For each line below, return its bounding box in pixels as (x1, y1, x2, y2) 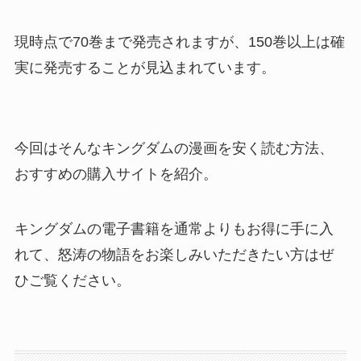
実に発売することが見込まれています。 (14, 59, 276, 76)
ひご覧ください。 (14, 272, 131, 288)
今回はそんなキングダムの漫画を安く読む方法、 (14, 139, 334, 156)
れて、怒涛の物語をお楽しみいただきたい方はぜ (14, 246, 334, 263)
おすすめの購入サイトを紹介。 (14, 165, 218, 182)
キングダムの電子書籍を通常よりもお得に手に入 (14, 220, 334, 237)
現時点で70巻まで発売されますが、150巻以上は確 (14, 33, 345, 50)
